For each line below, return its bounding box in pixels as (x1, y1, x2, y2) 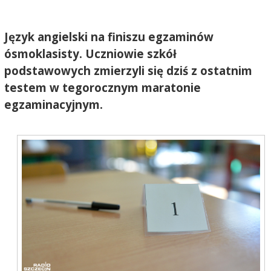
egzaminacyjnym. (4, 96, 103, 112)
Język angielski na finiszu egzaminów (4, 28, 214, 44)
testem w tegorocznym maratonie (4, 79, 201, 95)
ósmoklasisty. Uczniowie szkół (4, 45, 177, 61)
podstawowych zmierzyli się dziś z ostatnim (4, 62, 252, 78)
